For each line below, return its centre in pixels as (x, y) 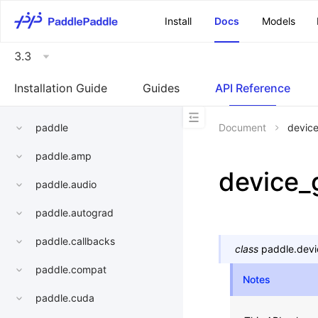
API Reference (253, 88)
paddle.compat (71, 270)
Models (279, 21)
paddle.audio (66, 185)
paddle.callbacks (75, 241)
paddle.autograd (75, 213)
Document (242, 127)
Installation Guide (61, 88)
